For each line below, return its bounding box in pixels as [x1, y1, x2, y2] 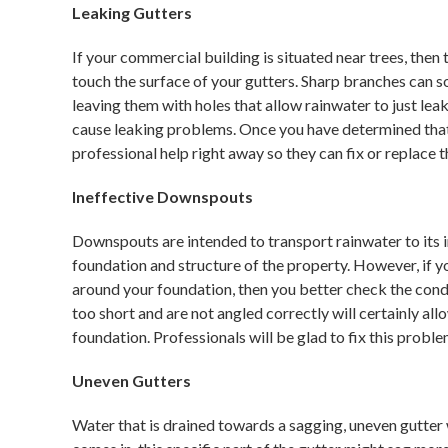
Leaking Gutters [72, 3, 192, 22]
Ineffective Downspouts [72, 187, 253, 206]
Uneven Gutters [72, 371, 191, 390]
